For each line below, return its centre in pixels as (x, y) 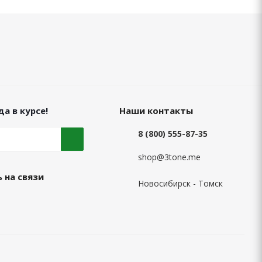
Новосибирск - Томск (180, 183)
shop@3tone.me (169, 157)
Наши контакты (156, 111)
